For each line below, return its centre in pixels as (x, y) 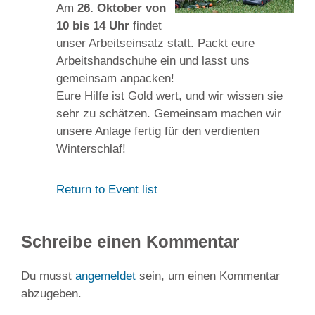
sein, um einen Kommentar (208, 276)
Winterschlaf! (91, 148)
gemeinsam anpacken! (115, 78)
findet (147, 25)
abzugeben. (51, 293)
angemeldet (105, 276)
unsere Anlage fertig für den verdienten (158, 131)
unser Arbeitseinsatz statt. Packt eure (155, 43)
